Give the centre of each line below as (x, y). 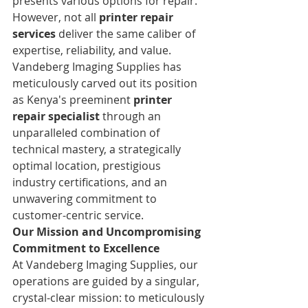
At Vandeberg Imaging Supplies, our (107, 264)
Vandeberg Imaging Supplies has (98, 66)
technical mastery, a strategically (98, 149)
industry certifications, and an (91, 182)
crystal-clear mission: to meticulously (110, 297)
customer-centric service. (78, 215)
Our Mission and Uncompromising (108, 231)
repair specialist (56, 116)
